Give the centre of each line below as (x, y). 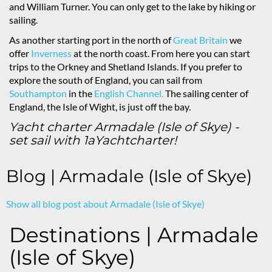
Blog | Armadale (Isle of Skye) (129, 176)
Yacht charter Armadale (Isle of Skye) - (124, 127)
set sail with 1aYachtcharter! (93, 140)
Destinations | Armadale (134, 235)
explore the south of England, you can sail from (106, 80)
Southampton (38, 93)
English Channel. (129, 93)
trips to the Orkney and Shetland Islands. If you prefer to (126, 66)
